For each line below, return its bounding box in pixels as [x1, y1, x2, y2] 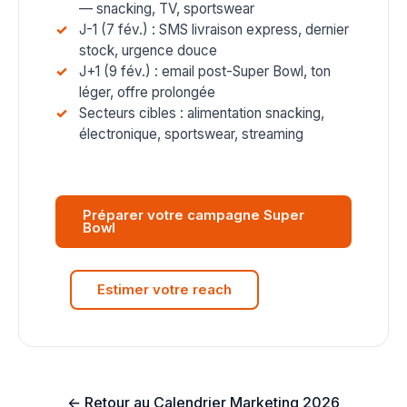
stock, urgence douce [79, 42, 217, 59]
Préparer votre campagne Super [83, 207, 304, 223]
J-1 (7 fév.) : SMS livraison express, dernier [79, 21, 349, 38]
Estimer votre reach [97, 282, 232, 298]
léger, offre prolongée [79, 84, 215, 101]
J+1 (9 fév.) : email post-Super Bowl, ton [79, 63, 331, 80]
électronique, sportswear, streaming [79, 125, 303, 143]
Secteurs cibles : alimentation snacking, [79, 104, 324, 122]
